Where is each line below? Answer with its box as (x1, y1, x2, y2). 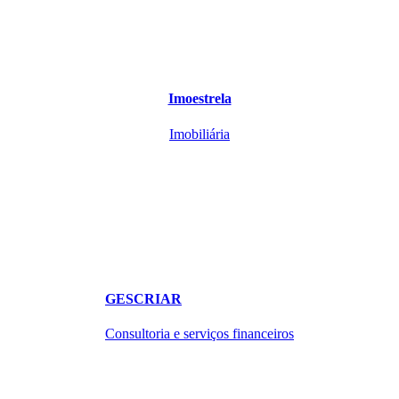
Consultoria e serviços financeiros (105, 326, 294, 342)
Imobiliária (169, 126, 230, 142)
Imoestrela (167, 91, 232, 107)
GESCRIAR (105, 290, 182, 306)
